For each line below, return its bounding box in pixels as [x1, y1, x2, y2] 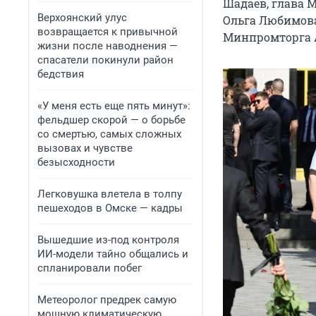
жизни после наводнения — [37, 39, 178, 52]
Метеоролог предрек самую [37, 293, 176, 306]
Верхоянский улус [37, 11, 127, 24]
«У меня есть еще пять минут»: [37, 99, 190, 112]
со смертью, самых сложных [37, 128, 181, 140]
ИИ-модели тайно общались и [37, 248, 188, 260]
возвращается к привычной [37, 25, 178, 38]
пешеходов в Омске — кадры [37, 202, 183, 214]
